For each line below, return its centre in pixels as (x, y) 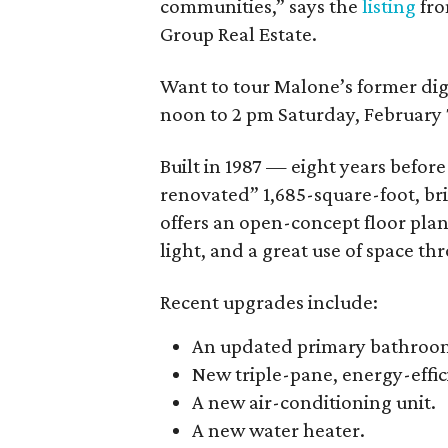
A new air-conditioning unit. (314, 402)
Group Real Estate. (238, 34)
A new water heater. (278, 430)
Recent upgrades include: (269, 302)
